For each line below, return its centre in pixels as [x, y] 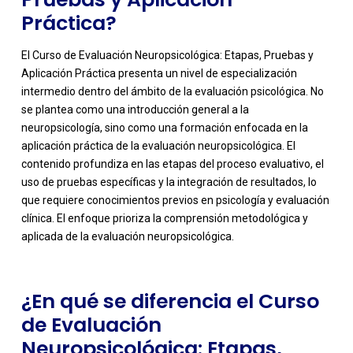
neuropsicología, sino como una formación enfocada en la [164, 128]
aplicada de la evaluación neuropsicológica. [127, 237]
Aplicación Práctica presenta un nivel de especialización [159, 74]
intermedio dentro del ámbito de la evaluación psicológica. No [172, 92]
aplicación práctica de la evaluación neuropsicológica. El [158, 146]
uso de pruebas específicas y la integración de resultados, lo [169, 182]
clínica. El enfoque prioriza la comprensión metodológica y [164, 219]
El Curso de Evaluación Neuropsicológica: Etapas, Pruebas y [167, 56]
